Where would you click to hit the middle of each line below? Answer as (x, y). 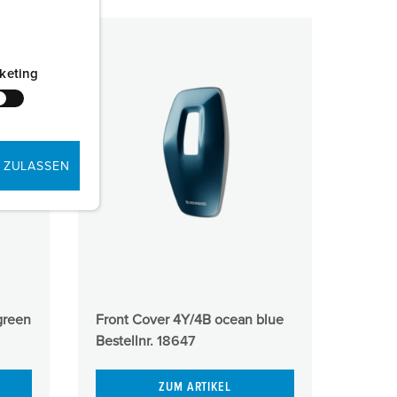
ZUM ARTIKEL (195, 388)
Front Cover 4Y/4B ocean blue (189, 319)
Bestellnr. (126, 341)
